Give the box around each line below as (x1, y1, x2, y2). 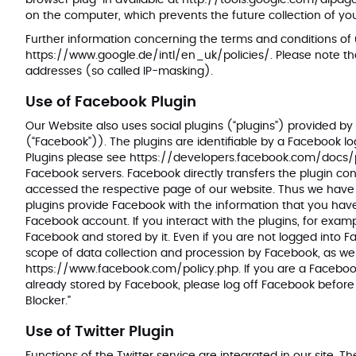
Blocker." (25, 296, 71, 307)
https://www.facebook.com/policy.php (25, 264, 238, 275)
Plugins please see (25, 153, 130, 164)
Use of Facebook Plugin (25, 95, 196, 110)
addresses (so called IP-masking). (25, 66, 213, 77)
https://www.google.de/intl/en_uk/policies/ (25, 50, 270, 61)
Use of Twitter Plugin (25, 325, 174, 339)
